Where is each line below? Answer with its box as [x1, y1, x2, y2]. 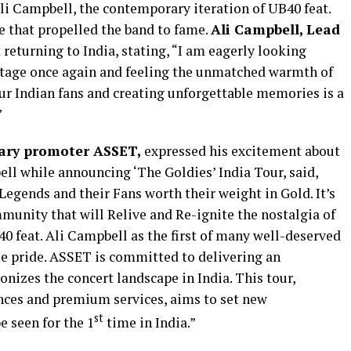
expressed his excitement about [141, 141, 340, 160]
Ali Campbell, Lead [211, 20, 340, 38]
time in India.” [103, 313, 196, 331]
